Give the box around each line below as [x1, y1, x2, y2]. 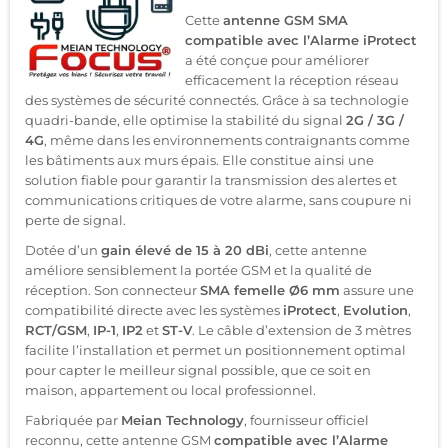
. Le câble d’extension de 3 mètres [192, 321, 411, 338]
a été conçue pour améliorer [185, 51, 369, 68]
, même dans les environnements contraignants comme [44, 131, 410, 148]
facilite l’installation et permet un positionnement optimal [25, 341, 406, 358]
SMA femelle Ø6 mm [200, 281, 340, 298]
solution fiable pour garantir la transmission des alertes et [25, 171, 397, 188]
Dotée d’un [25, 241, 101, 258]
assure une [340, 281, 414, 298]
